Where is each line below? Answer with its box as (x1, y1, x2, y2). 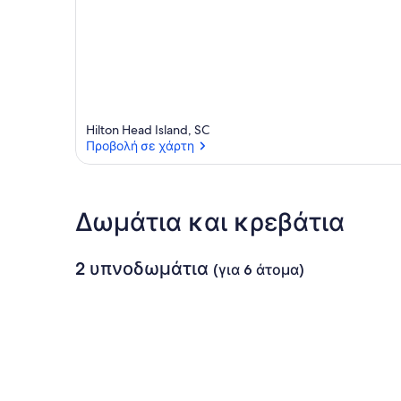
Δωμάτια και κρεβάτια (75, 207, 345, 238)
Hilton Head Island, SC (86, 122, 209, 139)
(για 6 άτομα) (213, 261, 304, 279)
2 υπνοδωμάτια (75, 258, 209, 280)
